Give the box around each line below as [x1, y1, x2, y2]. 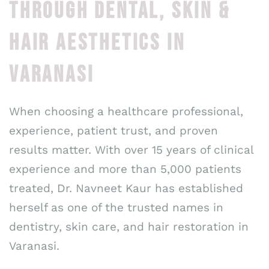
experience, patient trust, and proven [9, 123, 218, 138]
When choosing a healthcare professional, [9, 104, 243, 118]
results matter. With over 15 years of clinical [9, 142, 253, 157]
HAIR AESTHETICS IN [9, 29, 186, 56]
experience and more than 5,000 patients [9, 162, 241, 176]
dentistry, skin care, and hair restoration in [9, 219, 249, 234]
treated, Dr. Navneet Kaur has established [9, 181, 243, 195]
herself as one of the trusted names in [9, 200, 223, 214]
